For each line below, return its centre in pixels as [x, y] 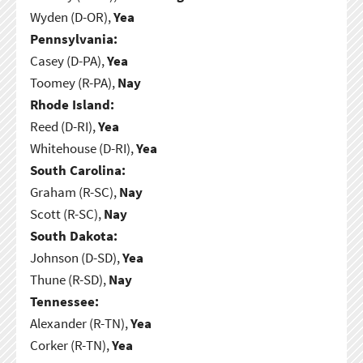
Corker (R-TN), [70, 345]
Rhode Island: [72, 104]
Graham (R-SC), [74, 192]
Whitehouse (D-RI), [83, 148]
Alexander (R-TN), [80, 323]
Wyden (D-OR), [71, 17]
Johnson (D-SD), [76, 257]
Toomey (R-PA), [73, 82]
